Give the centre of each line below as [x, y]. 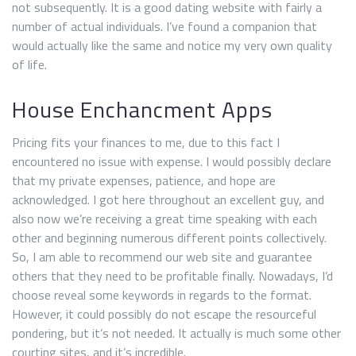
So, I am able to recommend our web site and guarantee [162, 257]
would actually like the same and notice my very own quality [172, 45]
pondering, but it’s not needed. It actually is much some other [176, 333]
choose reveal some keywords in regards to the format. [162, 295]
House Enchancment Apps [142, 109]
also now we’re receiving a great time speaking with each [164, 219]
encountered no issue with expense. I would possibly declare [172, 161]
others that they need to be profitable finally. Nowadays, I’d [172, 276]
